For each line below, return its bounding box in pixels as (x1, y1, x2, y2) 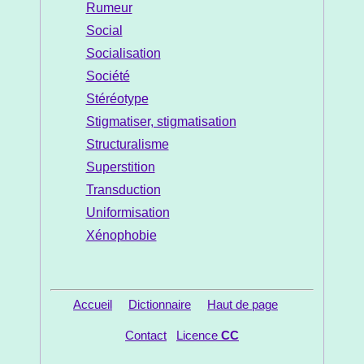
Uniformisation (85, 206, 170, 220)
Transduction (85, 183, 161, 197)
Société (85, 69, 130, 84)
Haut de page (207, 297, 278, 311)
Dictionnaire (128, 297, 191, 311)
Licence (176, 328, 221, 342)
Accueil (73, 297, 112, 311)
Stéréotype (85, 92, 149, 106)
